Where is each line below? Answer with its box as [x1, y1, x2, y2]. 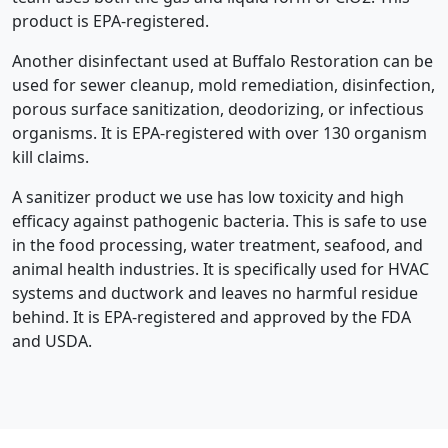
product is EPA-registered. [12, 9, 209, 32]
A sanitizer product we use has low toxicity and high [12, 185, 404, 208]
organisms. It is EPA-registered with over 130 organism [12, 121, 427, 144]
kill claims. [12, 145, 89, 168]
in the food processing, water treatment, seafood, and [12, 233, 423, 256]
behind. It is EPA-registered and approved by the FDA [12, 305, 411, 328]
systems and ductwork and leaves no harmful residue [12, 281, 418, 304]
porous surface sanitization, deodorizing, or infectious [12, 97, 424, 120]
